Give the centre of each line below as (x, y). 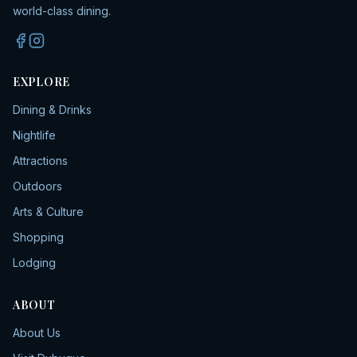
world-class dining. (62, 11)
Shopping (38, 237)
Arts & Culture (48, 212)
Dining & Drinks (52, 110)
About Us (37, 333)
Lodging (34, 263)
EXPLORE (41, 82)
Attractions (40, 161)
